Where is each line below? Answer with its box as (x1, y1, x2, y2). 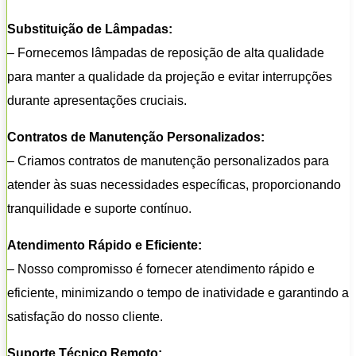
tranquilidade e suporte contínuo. (7, 201, 192, 215)
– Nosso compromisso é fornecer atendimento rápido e (7, 261, 315, 276)
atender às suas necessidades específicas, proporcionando (7, 177, 341, 192)
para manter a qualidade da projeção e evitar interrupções (7, 69, 332, 83)
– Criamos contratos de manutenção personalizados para (7, 153, 329, 168)
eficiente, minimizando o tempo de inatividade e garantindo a (7, 285, 349, 300)
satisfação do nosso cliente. (7, 309, 163, 323)
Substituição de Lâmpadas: (7, 21, 172, 36)
